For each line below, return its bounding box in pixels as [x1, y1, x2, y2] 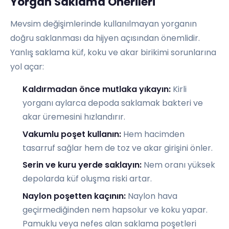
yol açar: [10, 61, 44, 73]
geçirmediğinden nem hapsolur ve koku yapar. [22, 203, 208, 216]
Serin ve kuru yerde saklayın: [22, 159, 142, 171]
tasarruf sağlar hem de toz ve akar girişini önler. [22, 142, 213, 154]
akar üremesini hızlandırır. [22, 111, 125, 123]
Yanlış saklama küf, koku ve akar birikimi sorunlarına [10, 47, 216, 59]
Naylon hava [126, 190, 177, 202]
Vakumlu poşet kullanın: [22, 128, 121, 140]
